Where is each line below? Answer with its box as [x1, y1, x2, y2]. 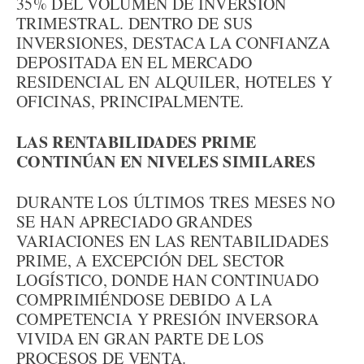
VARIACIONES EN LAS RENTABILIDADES [16, 230, 329, 252]
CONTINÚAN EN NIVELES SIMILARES [16, 149, 315, 173]
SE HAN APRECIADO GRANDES [16, 210, 253, 232]
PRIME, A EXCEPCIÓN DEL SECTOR [16, 249, 285, 271]
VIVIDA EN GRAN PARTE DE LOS [16, 327, 265, 349]
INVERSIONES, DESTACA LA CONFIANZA [16, 32, 330, 54]
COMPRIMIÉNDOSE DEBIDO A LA [16, 288, 272, 310]
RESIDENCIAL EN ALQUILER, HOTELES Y [16, 71, 333, 93]
